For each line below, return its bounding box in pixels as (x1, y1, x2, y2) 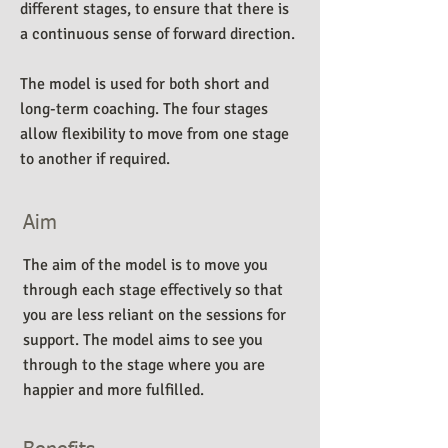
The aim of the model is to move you (23, 255, 268, 275)
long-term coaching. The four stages (20, 99, 268, 119)
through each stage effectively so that (23, 280, 283, 300)
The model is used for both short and (20, 74, 269, 94)
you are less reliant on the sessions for (23, 305, 286, 325)
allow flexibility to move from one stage (20, 124, 289, 144)
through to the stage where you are (23, 355, 265, 375)
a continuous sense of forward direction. (20, 24, 299, 44)
